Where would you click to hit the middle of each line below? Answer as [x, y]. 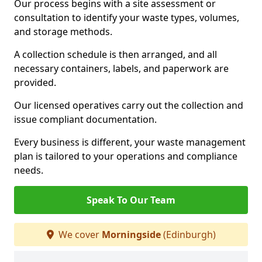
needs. [29, 170]
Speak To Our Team [131, 200]
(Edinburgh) [188, 235]
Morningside [131, 235]
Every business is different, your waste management [130, 142]
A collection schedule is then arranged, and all [116, 54]
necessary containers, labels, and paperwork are [121, 68]
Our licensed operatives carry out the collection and [129, 105]
